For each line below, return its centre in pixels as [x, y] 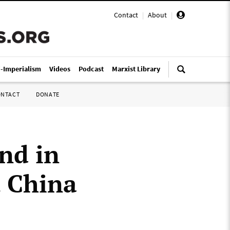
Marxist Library [136, 69]
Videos [60, 69]
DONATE [48, 94]
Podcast [91, 69]
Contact [126, 15]
